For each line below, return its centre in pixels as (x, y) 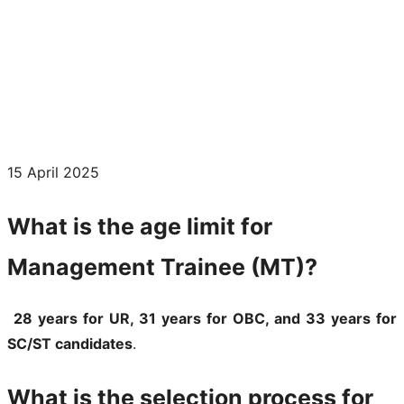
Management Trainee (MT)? (162, 266)
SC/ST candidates (70, 343)
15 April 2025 (53, 172)
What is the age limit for (140, 226)
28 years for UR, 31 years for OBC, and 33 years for (205, 318)
